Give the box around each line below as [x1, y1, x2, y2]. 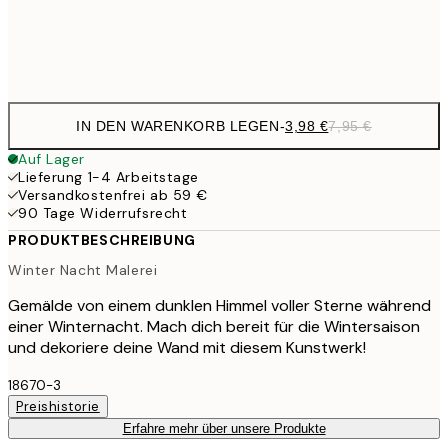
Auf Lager [18, 150, 86, 168]
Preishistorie [16, 397, 100, 415]
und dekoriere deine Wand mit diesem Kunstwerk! [8, 336, 366, 358]
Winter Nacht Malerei [8, 260, 158, 279]
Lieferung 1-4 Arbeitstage [18, 168, 199, 186]
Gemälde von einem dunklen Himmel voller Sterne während [8, 294, 431, 316]
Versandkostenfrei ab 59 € [18, 186, 208, 204]
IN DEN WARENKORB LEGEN [76, 118, 280, 134]
